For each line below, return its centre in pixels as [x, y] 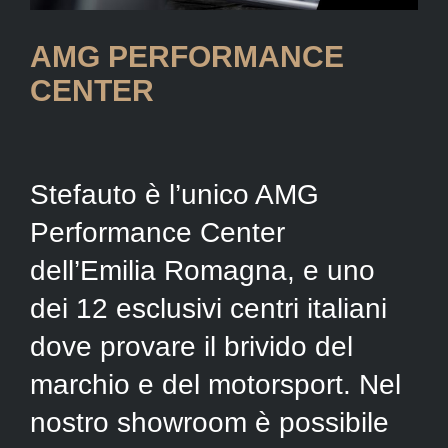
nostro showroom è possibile [209, 422]
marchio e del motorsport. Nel [215, 384]
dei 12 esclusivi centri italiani [208, 308]
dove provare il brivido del [191, 346]
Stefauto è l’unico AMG [174, 194]
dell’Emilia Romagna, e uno [202, 270]
